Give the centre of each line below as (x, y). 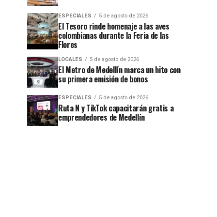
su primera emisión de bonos (103, 79)
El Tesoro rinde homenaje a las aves (114, 26)
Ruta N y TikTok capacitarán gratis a (116, 108)
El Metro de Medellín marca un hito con (119, 70)
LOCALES (70, 59)
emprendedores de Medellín (101, 117)
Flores (68, 45)
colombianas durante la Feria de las (114, 35)
